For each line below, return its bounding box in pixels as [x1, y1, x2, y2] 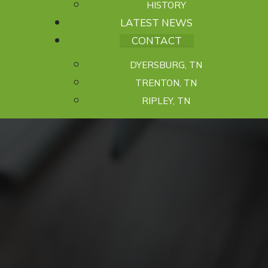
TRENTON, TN [135, 77, 197, 89]
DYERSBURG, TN [130, 59, 202, 71]
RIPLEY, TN [142, 95, 190, 106]
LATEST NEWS [120, 16, 193, 29]
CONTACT [131, 34, 182, 47]
